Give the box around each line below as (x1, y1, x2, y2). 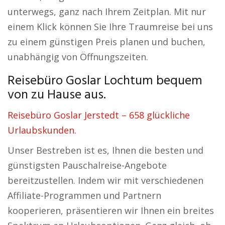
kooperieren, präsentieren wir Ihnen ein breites (8, 204, 214, 216)
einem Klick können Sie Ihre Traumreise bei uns (8, 21, 213, 33)
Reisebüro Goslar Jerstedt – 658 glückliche (8, 109, 190, 121)
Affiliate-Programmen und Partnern (8, 189, 161, 201)
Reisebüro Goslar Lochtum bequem (8, 71, 202, 91)
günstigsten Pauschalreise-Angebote (8, 159, 167, 171)
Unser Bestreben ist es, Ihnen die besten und (8, 144, 203, 156)
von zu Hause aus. (8, 85, 106, 105)
